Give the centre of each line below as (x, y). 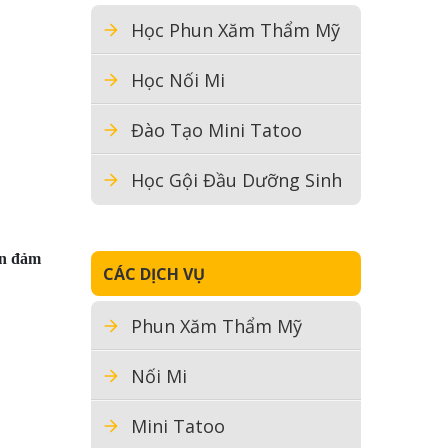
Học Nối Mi (178, 80)
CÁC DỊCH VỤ (154, 273)
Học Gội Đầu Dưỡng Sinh (236, 180)
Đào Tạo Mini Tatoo (216, 130)
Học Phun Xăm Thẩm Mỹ (235, 30)
